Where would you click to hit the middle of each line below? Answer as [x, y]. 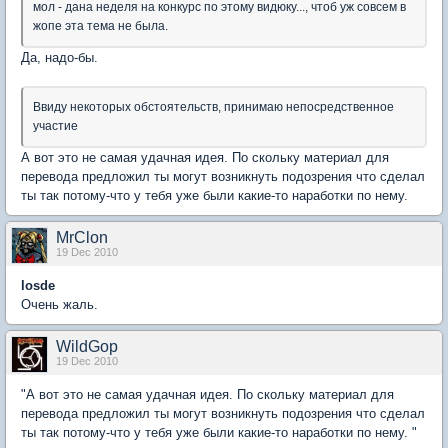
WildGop [87, 347]
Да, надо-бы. [59, 58]
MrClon [82, 238]
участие [55, 126]
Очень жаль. [59, 305]
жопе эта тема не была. [100, 26]
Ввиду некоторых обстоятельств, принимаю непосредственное [213, 107]
